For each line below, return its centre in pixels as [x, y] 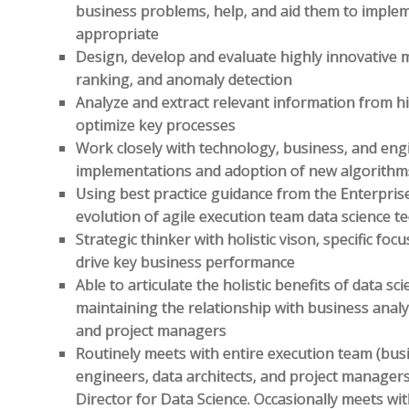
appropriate [118, 34]
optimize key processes [156, 125]
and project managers [152, 330]
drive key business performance [186, 262]
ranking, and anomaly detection [184, 79]
